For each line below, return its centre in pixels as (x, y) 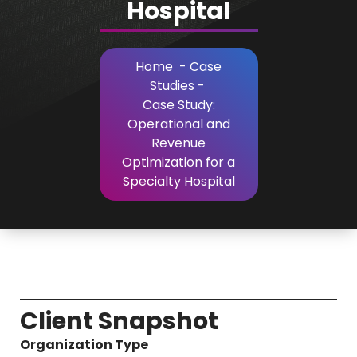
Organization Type (84, 345)
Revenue (178, 143)
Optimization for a (178, 163)
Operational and (178, 124)
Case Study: (178, 105)
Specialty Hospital (178, 182)
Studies (172, 86)
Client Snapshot (119, 322)
